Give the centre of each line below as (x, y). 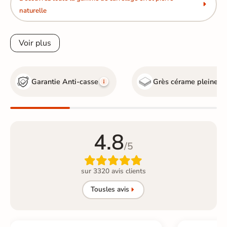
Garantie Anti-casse (65, 81)
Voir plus (35, 43)
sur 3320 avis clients (113, 171)
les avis (117, 190)
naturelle (33, 10)
